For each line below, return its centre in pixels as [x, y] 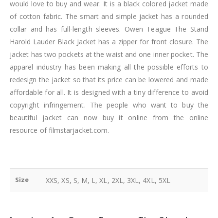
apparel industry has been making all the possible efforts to [109, 67]
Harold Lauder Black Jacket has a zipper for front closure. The [109, 42]
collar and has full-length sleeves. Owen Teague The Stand [109, 29]
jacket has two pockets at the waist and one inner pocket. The [109, 54]
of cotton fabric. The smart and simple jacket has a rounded [109, 17]
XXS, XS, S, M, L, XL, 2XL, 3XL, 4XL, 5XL [108, 181]
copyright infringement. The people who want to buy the [109, 105]
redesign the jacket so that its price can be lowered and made [109, 80]
